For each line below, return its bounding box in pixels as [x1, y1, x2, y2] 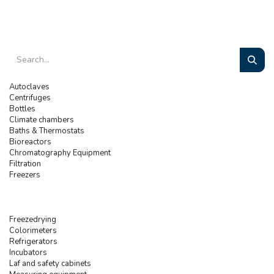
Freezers [9, 169, 40, 180]
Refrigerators [9, 235, 57, 247]
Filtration [9, 158, 41, 169]
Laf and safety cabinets [9, 257, 91, 269]
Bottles [9, 103, 35, 114]
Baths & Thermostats [9, 125, 84, 136]
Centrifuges [9, 92, 51, 103]
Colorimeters [9, 224, 57, 236]
